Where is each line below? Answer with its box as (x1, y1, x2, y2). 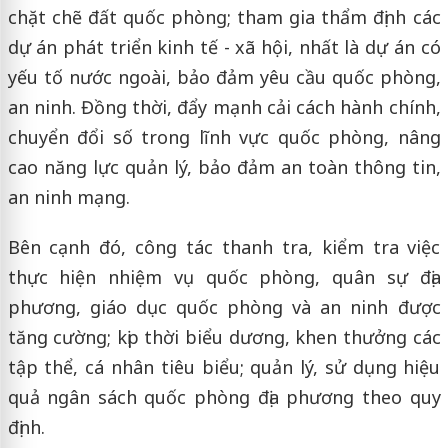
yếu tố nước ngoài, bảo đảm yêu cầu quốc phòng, (7, 64, 441, 89)
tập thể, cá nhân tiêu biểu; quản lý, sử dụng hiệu (7, 354, 441, 379)
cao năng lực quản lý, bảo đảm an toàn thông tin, (7, 154, 441, 179)
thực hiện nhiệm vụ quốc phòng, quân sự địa (7, 264, 441, 289)
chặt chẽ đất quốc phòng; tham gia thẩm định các (7, 4, 441, 29)
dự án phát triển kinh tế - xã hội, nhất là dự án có (7, 34, 441, 59)
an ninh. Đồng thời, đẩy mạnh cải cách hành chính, (7, 94, 441, 119)
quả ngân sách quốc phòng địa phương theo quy (7, 384, 441, 409)
